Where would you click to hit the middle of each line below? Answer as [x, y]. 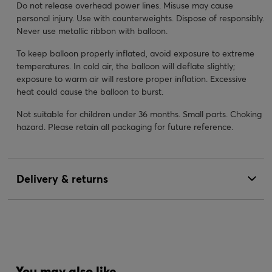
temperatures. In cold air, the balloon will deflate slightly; [126, 66]
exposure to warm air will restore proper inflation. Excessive [131, 78]
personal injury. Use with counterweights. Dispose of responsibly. [140, 18]
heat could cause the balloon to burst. [90, 91]
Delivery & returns [62, 178]
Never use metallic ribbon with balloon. [92, 30]
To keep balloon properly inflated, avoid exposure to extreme [135, 53]
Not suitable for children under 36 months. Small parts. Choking [139, 114]
